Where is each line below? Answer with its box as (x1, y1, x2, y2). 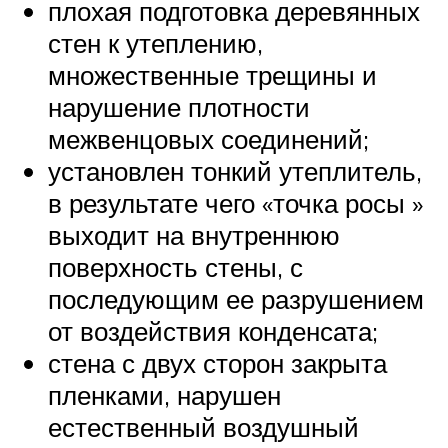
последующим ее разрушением (48, 283, 424, 316)
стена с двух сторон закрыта (48, 347, 387, 380)
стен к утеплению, (48, 27, 263, 60)
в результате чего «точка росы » (48, 187, 423, 220)
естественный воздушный (48, 411, 359, 444)
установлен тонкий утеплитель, (48, 155, 422, 188)
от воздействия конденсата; (48, 315, 378, 348)
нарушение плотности (48, 91, 310, 124)
